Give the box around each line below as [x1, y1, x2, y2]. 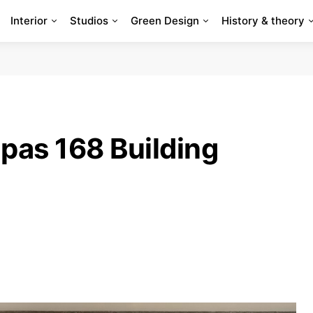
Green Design [130, 14, 199, 27]
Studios [69, 14, 108, 27]
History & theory [221, 14, 305, 27]
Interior [10, 14, 48, 27]
